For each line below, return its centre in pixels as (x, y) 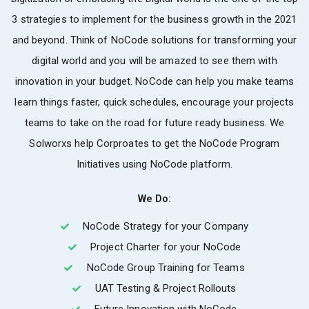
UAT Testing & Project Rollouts (166, 288)
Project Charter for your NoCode (166, 247)
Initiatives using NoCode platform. (154, 164)
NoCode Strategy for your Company (166, 226)
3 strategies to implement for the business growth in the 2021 (154, 19)
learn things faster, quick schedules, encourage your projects (154, 102)
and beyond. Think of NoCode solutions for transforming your (154, 40)
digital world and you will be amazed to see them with (154, 60)
